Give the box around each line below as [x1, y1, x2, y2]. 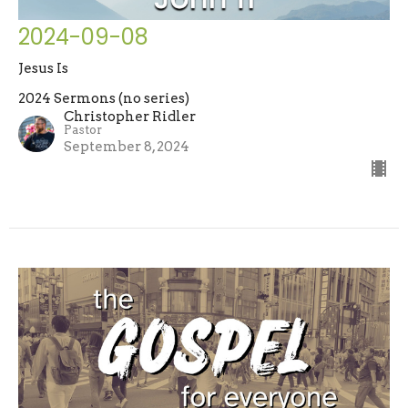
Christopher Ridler [64, 108, 196, 126]
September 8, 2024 [64, 138, 189, 156]
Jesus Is [18, 60, 68, 77]
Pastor [64, 123, 102, 138]
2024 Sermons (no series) [18, 90, 189, 107]
